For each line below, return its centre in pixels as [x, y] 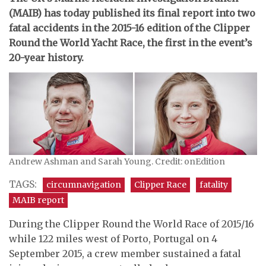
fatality [214, 184]
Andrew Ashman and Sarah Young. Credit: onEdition [117, 161]
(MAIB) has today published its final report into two [132, 13]
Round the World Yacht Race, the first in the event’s [131, 42]
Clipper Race [160, 184]
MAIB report [38, 200]
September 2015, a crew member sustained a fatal [125, 253]
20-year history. [46, 57]
